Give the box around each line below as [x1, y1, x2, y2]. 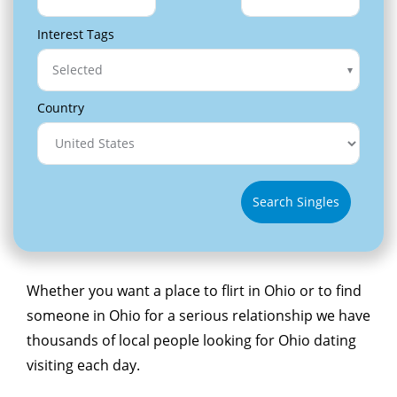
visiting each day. [27, 354, 140, 375]
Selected [52, 61, 103, 79]
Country [37, 98, 84, 116]
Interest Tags [37, 25, 114, 43]
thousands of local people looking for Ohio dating [27, 330, 356, 350]
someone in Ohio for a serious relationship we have [27, 305, 370, 325]
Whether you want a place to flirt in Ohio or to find [27, 280, 362, 300]
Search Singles [253, 193, 339, 211]
